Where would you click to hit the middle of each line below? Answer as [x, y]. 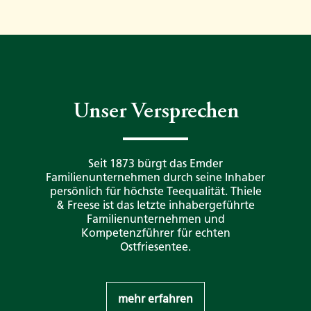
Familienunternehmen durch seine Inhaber [155, 178]
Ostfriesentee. [155, 247]
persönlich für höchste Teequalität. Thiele [155, 192]
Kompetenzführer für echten [155, 233]
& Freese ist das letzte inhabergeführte [155, 205]
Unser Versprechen [155, 113]
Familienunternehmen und [155, 219]
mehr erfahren [155, 299]
